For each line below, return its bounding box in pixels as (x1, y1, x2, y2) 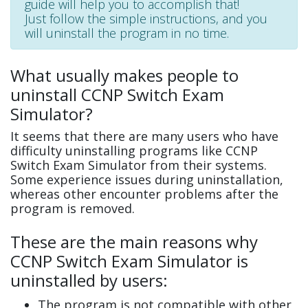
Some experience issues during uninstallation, (10, 171, 283, 188)
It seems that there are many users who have (10, 128, 278, 145)
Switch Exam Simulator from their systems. (10, 157, 267, 174)
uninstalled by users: (10, 269, 168, 292)
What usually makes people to (10, 64, 239, 87)
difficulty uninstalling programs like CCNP (10, 142, 258, 159)
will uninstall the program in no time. (25, 25, 229, 42)
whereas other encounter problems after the (10, 186, 278, 203)
